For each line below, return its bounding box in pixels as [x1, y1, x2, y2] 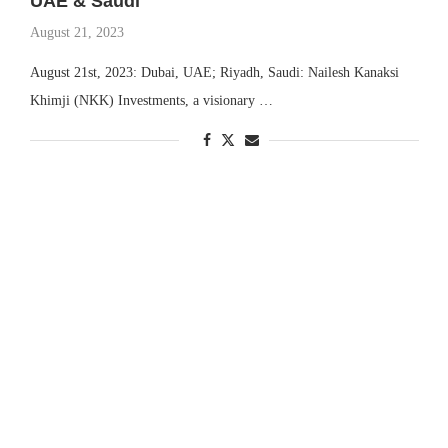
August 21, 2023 [29, 25, 124, 40]
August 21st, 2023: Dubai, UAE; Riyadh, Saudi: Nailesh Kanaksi [29, 65, 399, 80]
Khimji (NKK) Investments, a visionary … [29, 93, 273, 108]
